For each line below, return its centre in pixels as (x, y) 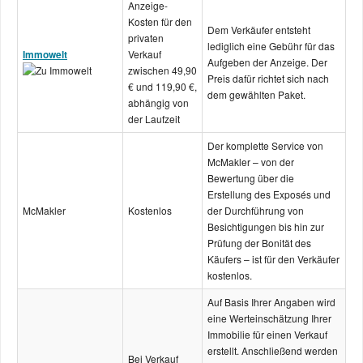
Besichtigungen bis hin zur (266, 226)
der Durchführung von (256, 210)
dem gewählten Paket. (256, 94)
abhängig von (158, 102)
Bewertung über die (251, 178)
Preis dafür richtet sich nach (268, 78)
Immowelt (45, 54)
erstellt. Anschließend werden (273, 350)
